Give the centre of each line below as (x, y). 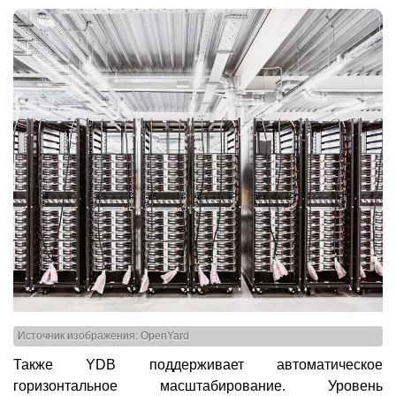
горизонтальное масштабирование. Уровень (198, 385)
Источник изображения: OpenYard (103, 336)
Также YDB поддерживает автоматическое (198, 364)
